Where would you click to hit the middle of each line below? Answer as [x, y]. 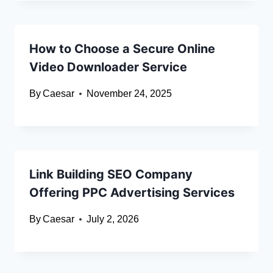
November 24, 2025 [129, 94]
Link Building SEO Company [111, 175]
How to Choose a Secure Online [122, 49]
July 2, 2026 [113, 219]
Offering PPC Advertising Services [132, 193]
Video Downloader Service [108, 67]
